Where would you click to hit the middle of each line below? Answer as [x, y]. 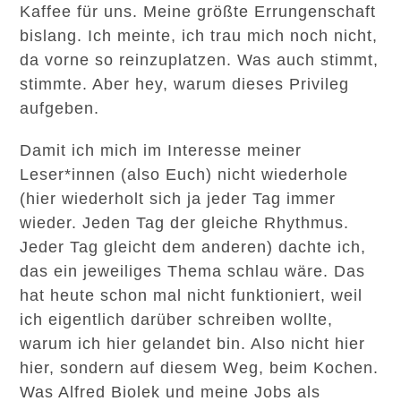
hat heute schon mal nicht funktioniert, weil [192, 295]
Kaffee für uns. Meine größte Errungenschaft [198, 12]
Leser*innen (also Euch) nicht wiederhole [184, 175]
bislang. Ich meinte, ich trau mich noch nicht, [199, 36]
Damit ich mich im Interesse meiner [161, 150]
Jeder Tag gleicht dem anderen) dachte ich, [193, 247]
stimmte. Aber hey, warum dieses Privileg [185, 84]
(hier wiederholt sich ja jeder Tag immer [178, 199]
